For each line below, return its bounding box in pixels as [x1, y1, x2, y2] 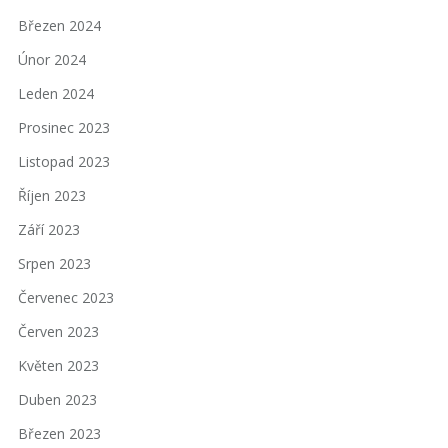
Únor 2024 [18, 50, 86, 70]
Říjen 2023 [18, 186, 86, 206]
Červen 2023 [18, 322, 99, 342]
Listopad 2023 [18, 152, 110, 172]
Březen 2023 [18, 424, 101, 444]
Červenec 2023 [18, 288, 114, 308]
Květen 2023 [18, 356, 99, 376]
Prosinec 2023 [18, 118, 110, 138]
